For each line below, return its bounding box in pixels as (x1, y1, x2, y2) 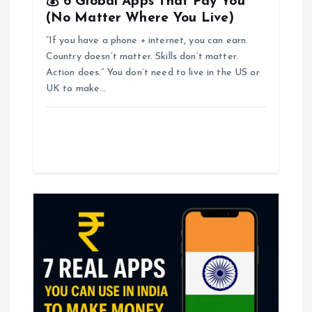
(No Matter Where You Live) (45, 10, 235, 25)
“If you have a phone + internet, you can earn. (45, 35, 249, 46)
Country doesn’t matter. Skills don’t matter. (45, 51, 238, 62)
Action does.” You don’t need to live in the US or (45, 67, 260, 78)
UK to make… (45, 83, 107, 94)
